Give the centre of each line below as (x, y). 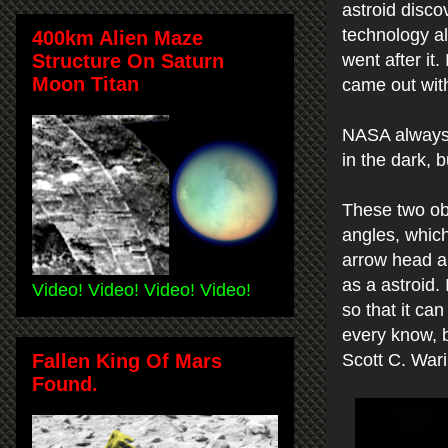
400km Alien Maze (117, 37)
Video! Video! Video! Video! (141, 289)
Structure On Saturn (128, 60)
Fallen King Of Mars (127, 360)
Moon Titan (85, 83)
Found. (65, 383)
